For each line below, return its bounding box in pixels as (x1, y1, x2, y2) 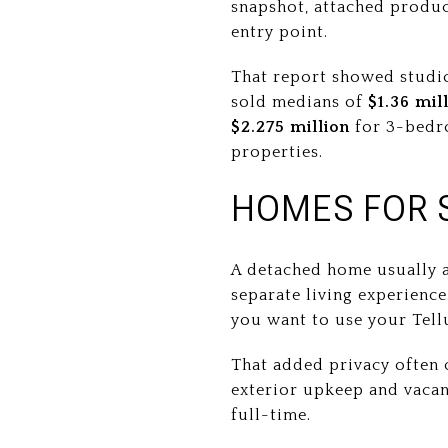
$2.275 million (231, 117, 350, 136)
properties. (231, 142, 323, 161)
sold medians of (231, 92, 368, 111)
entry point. (231, 22, 328, 41)
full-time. (231, 405, 311, 424)
